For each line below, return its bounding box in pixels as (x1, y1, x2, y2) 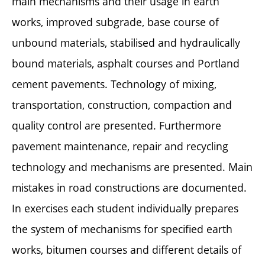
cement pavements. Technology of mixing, (12, 76, 216, 91)
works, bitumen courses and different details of (12, 242, 241, 257)
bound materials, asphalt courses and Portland (12, 56, 240, 70)
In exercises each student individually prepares (12, 201, 238, 215)
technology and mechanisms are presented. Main (12, 159, 253, 174)
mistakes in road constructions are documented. (12, 180, 247, 195)
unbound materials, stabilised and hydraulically (12, 35, 240, 50)
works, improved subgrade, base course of (12, 14, 219, 29)
